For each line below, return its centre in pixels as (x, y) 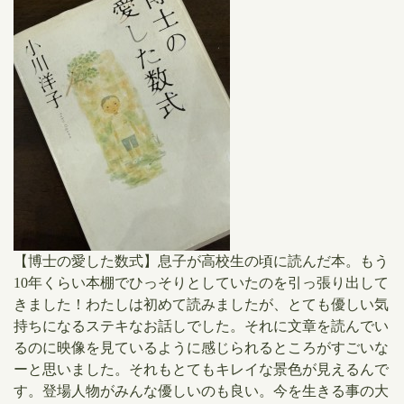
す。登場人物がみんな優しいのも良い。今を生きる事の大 (201, 391)
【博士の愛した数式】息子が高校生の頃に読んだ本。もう (201, 261)
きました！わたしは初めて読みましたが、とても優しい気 (201, 304)
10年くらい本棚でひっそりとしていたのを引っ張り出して (201, 283)
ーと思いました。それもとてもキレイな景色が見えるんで (201, 369)
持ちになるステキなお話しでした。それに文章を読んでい (201, 326)
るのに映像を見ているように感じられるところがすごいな (201, 348)
